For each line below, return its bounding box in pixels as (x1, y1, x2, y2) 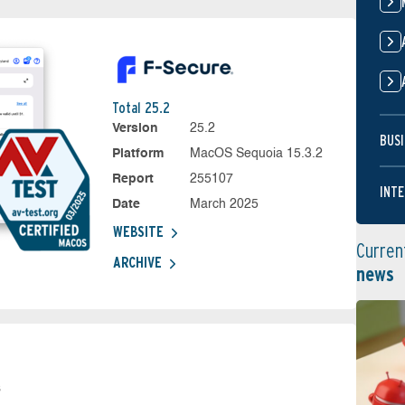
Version (111, 122, 158, 135)
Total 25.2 (111, 99, 170, 117)
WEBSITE (112, 223, 164, 240)
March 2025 (190, 198, 259, 211)
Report (111, 173, 154, 185)
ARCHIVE (112, 254, 162, 271)
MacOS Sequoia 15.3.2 (190, 147, 324, 160)
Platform (111, 147, 164, 160)
